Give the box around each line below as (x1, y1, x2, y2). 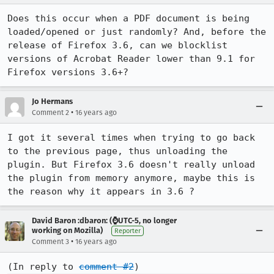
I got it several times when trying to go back (7, 132, 255, 143)
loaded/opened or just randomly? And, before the (7, 26, 266, 37)
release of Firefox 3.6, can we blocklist (7, 40, 228, 51)
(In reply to (7, 261, 79, 272)
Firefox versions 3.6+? (7, 67, 128, 78)
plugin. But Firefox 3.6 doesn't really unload (7, 159, 255, 170)
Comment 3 (32, 237, 69, 246)
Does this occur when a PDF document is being (7, 13, 250, 24)
